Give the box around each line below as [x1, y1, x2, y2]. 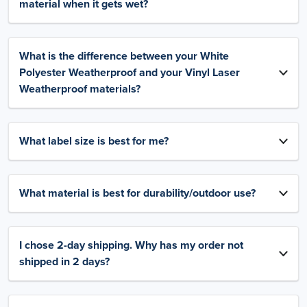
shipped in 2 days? [19, 255, 110, 269]
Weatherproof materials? [19, 82, 140, 97]
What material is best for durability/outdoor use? [19, 186, 256, 201]
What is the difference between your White [19, 49, 229, 64]
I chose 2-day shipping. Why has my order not [19, 238, 243, 253]
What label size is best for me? [19, 134, 169, 149]
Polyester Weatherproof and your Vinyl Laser [19, 66, 240, 80]
